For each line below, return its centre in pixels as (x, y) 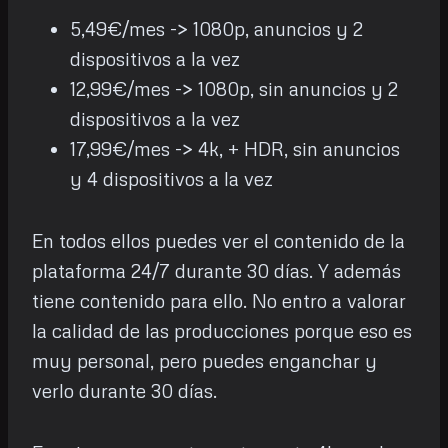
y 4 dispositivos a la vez (171, 179)
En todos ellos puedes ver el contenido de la (218, 241)
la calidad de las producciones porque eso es (222, 331)
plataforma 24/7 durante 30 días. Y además (216, 271)
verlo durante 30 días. (124, 391)
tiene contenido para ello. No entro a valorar (219, 301)
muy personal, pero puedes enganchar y (204, 361)
